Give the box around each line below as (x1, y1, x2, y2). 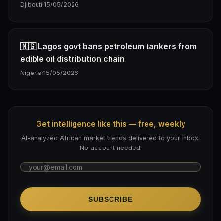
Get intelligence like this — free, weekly (36, 119, 185, 129)
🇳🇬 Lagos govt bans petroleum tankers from (20, 41, 197, 51)
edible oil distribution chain (20, 53, 125, 64)
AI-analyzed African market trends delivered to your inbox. (21, 134, 200, 142)
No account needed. (79, 144, 142, 152)
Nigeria (20, 69, 42, 76)
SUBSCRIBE (88, 195, 133, 204)
